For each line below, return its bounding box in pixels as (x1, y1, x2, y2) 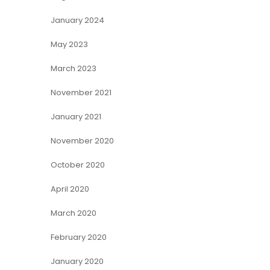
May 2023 (50, 39, 88, 50)
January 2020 (50, 256, 104, 267)
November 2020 (50, 135, 114, 146)
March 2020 (50, 207, 96, 219)
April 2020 (50, 183, 89, 195)
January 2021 (50, 111, 101, 122)
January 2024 (50, 14, 104, 26)
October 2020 (50, 159, 105, 171)
